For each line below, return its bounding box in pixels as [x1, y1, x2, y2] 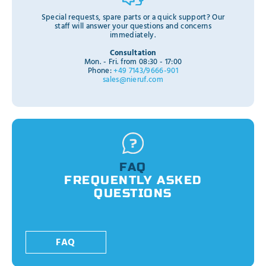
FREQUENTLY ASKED [64, 172, 202, 188]
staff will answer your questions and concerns [55, 20, 211, 33]
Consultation [109, 46, 157, 59]
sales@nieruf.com [102, 73, 164, 86]
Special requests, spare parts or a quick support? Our [41, 11, 225, 24]
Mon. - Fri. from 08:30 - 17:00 [84, 55, 182, 68]
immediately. [110, 28, 156, 42]
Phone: [88, 64, 114, 77]
